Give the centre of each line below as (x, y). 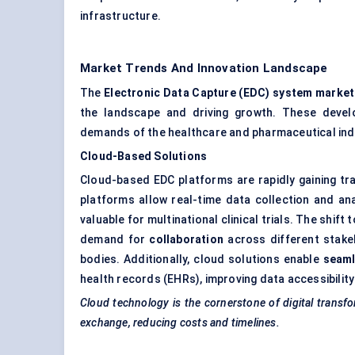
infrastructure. (120, 16)
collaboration (187, 240)
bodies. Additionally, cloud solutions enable (202, 260)
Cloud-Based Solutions (144, 157)
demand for (115, 240)
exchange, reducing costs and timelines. (180, 323)
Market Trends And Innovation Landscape (204, 69)
